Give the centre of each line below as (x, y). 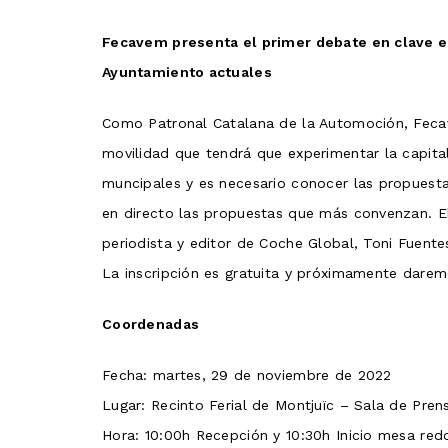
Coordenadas (151, 324)
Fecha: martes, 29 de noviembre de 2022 (247, 375)
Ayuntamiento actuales (187, 72)
